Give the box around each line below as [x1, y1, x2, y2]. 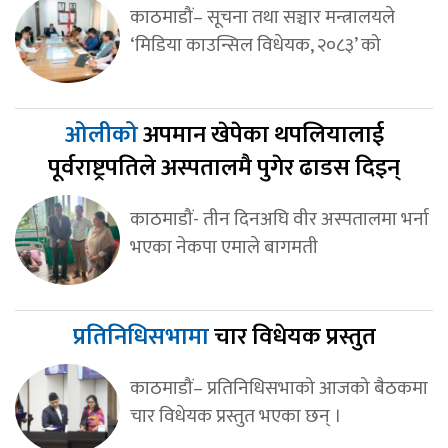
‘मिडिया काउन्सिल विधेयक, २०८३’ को [129, 29, 381, 62]
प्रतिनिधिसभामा [72, 317, 214, 358]
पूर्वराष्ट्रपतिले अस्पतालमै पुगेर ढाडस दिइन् [48, 148, 400, 189]
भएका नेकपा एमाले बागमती [129, 231, 318, 264]
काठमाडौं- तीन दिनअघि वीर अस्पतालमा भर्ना [129, 203, 429, 236]
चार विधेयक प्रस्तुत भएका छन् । [129, 400, 342, 433]
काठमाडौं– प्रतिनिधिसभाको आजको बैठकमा [129, 372, 428, 405]
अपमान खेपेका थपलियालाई [142, 115, 384, 156]
